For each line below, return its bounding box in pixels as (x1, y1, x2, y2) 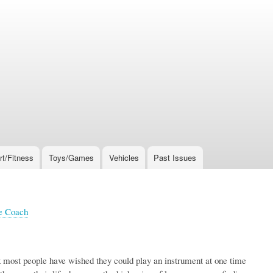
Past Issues (154, 152, 197, 164)
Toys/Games (48, 152, 94, 164)
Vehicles (108, 152, 139, 164)
